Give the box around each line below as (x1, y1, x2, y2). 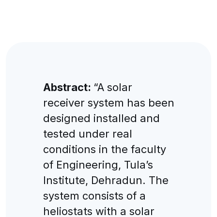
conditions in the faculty (43, 142, 166, 155)
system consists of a (43, 189, 146, 202)
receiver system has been (43, 96, 174, 109)
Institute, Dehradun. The (43, 173, 169, 186)
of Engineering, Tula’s (43, 158, 153, 171)
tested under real (43, 127, 132, 140)
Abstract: (43, 80, 93, 93)
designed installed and (43, 111, 160, 124)
